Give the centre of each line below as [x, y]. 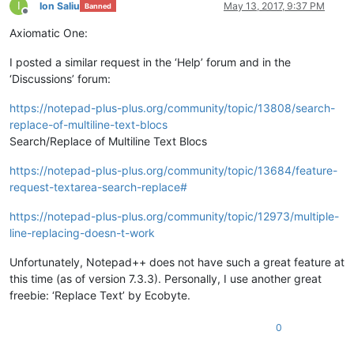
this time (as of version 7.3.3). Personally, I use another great [166, 278]
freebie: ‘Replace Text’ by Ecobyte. [100, 295]
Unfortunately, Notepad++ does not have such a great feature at [177, 262]
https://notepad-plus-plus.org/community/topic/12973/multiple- [174, 216]
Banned [98, 6]
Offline [39, 17]
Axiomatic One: [49, 32]
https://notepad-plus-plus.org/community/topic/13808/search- [172, 107]
